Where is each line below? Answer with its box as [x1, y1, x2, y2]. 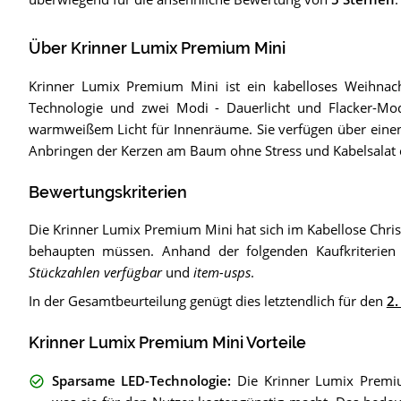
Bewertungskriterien [28, 183, 187, 201]
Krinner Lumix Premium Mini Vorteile [28, 334, 306, 353]
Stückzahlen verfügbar [28, 263, 162, 282]
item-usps [192, 263, 251, 282]
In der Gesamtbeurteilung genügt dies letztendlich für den [28, 292, 387, 311]
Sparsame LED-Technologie [51, 371, 228, 390]
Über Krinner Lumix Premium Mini [28, 39, 286, 58]
